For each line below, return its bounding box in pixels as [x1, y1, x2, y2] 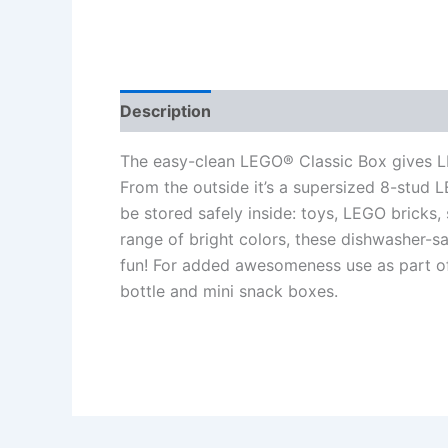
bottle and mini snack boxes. [120, 280, 338, 301]
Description [120, 100, 211, 121]
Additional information [232, 100, 406, 121]
